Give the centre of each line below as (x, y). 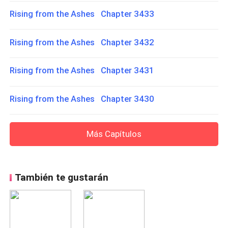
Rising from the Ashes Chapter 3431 (82, 70)
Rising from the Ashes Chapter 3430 (82, 99)
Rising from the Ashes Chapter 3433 (82, 14)
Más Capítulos (114, 134)
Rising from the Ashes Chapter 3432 (82, 42)
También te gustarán (61, 178)
